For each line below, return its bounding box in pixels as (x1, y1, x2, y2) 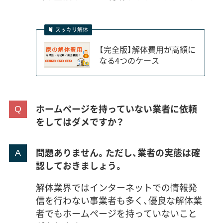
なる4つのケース (99, 54, 159, 66)
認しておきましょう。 (35, 159, 123, 173)
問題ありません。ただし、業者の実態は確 (35, 146, 200, 160)
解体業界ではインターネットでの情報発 (35, 181, 197, 195)
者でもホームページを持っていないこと (35, 207, 197, 221)
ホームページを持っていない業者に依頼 (35, 102, 197, 116)
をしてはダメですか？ (35, 115, 123, 129)
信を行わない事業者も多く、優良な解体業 (35, 194, 202, 208)
